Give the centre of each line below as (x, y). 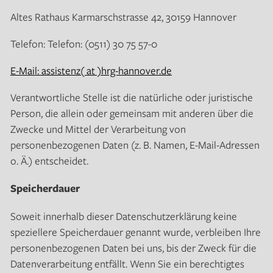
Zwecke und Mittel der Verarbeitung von (98, 129)
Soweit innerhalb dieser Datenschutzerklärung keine (123, 216)
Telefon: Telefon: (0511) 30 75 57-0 (83, 44)
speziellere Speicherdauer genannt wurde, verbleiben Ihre (135, 232)
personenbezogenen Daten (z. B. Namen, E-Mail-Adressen (135, 145)
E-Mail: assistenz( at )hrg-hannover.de (91, 71)
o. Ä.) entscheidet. (49, 161)
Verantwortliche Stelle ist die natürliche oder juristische (131, 97)
